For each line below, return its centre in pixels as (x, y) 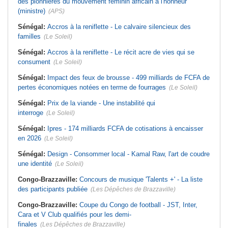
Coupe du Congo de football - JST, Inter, (138, 205)
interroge (31, 113)
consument (34, 62)
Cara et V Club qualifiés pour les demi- (75, 215)
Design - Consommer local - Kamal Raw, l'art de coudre (129, 154)
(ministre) (32, 11)
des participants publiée (53, 189)
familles (29, 37)
